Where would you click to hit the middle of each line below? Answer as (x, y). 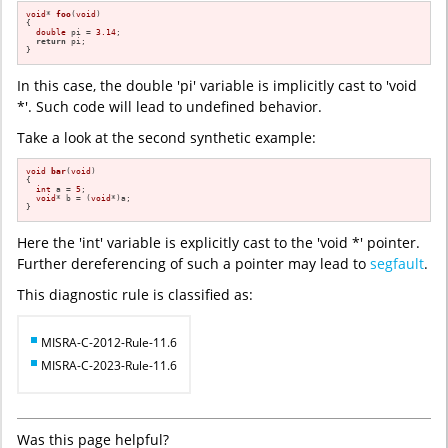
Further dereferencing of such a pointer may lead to (193, 263)
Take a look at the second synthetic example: (166, 137)
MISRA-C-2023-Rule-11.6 (109, 365)
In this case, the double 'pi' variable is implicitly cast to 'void (217, 85)
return (51, 41)
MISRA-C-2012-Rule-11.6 (109, 342)
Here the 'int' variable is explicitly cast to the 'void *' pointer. (218, 242)
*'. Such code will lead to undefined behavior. (169, 106)
